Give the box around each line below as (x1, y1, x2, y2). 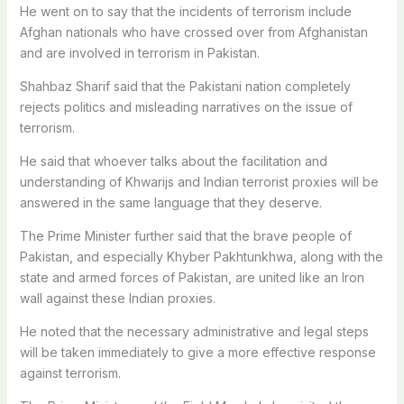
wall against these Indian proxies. (19, 289, 216, 306)
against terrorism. (19, 364, 121, 381)
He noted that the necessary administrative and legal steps (19, 323, 369, 339)
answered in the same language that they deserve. (19, 194, 322, 210)
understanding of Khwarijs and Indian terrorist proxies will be (19, 173, 379, 189)
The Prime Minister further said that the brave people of (19, 227, 352, 243)
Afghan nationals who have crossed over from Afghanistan (19, 23, 368, 40)
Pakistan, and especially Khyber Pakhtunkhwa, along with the (19, 248, 383, 264)
